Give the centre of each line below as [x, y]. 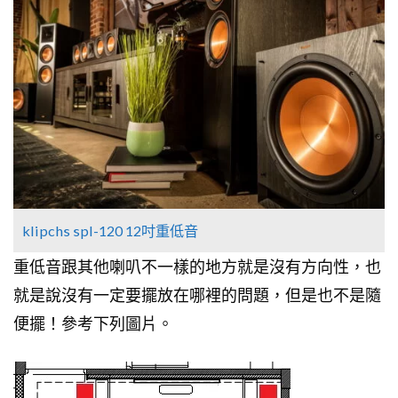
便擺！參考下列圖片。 [93, 323]
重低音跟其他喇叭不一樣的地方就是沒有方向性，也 [197, 266]
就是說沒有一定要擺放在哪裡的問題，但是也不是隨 [197, 295]
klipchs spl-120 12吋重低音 [110, 230]
